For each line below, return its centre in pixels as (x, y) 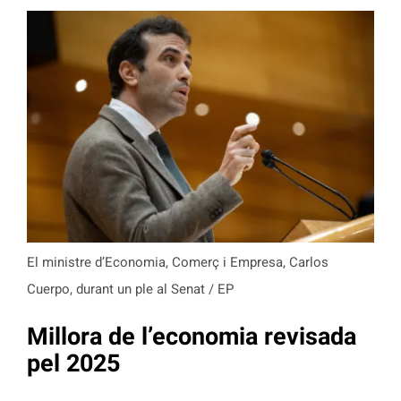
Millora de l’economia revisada (192, 336)
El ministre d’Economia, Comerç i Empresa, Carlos (178, 263)
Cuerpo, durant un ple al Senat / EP (130, 290)
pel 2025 (73, 363)
